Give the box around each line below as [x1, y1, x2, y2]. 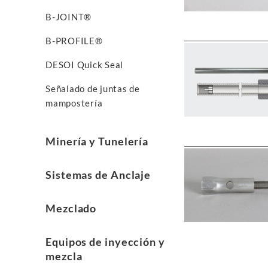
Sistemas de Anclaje [45, 168, 151, 181]
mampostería [45, 98, 103, 108]
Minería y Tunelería [45, 135, 149, 148]
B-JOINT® [45, 11, 92, 22]
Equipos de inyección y [45, 235, 165, 248]
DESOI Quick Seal [45, 59, 123, 70]
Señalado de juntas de [45, 83, 140, 94]
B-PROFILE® [45, 35, 103, 46]
